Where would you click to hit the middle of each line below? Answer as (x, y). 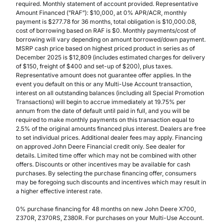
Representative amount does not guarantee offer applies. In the (104, 75)
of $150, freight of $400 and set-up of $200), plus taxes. (94, 66)
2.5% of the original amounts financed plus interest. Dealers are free (111, 129)
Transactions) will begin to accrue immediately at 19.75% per (101, 102)
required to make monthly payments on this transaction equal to (105, 120)
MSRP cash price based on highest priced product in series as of (105, 49)
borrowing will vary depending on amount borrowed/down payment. (111, 40)
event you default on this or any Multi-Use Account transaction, (104, 84)
